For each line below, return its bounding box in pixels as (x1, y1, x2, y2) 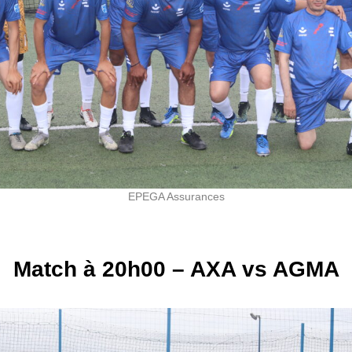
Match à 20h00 (13, 257, 166, 282)
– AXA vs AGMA (165, 257, 339, 282)
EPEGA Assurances (127, 190, 225, 203)
